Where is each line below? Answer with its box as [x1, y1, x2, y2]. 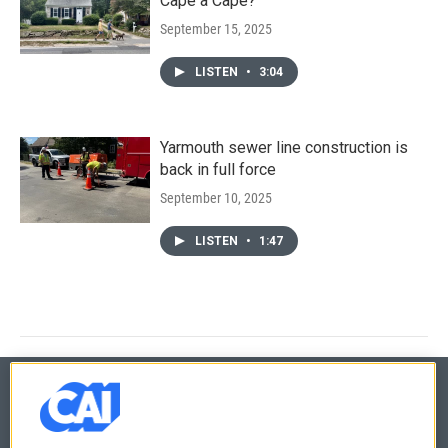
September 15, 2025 [160, 20, 272, 37]
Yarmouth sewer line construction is [160, 137, 408, 157]
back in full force [160, 159, 276, 179]
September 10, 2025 [160, 189, 272, 206]
